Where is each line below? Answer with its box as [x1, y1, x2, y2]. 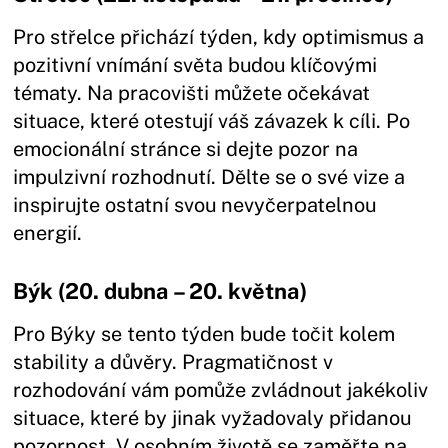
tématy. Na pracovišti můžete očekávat [13, 80, 371, 105]
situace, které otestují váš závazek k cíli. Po [13, 108, 411, 133]
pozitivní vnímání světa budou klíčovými [13, 52, 378, 77]
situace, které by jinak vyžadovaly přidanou [13, 405, 412, 430]
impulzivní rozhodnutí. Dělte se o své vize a [13, 164, 406, 189]
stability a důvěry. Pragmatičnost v [13, 349, 334, 374]
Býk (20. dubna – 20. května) [13, 277, 308, 304]
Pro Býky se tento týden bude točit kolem [13, 321, 396, 346]
